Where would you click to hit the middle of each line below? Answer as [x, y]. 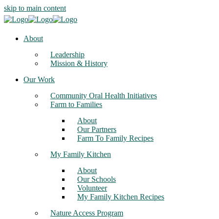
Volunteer [92, 188]
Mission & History [79, 63]
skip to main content [35, 8]
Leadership [67, 55]
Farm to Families [76, 104]
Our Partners [97, 129]
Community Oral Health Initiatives [104, 96]
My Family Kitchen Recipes [121, 197]
